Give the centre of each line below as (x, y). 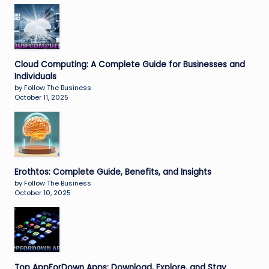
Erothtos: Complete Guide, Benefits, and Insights (113, 172)
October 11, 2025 (41, 97)
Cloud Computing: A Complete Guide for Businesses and (130, 64)
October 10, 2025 (43, 192)
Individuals (35, 76)
